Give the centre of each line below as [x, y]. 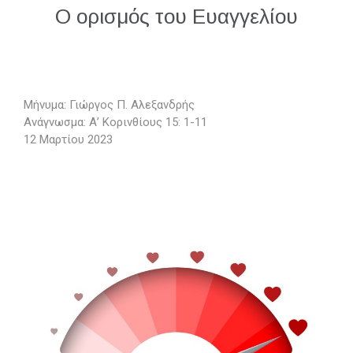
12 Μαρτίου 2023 [68, 139]
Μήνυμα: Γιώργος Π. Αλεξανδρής [109, 105]
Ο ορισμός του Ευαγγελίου [176, 17]
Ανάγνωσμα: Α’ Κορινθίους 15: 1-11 [115, 122]
